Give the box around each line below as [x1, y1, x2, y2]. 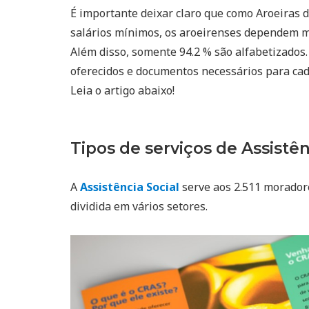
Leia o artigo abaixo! [70, 82, 175, 98]
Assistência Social [80, 179, 179, 195]
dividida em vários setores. [70, 198, 208, 214]
